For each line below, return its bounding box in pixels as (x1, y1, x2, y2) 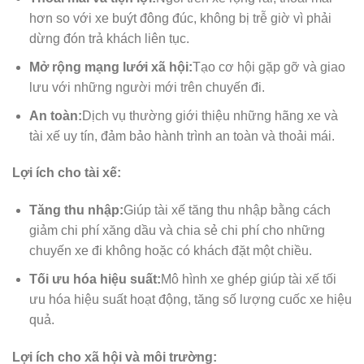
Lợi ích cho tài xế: (12, 166, 121, 180)
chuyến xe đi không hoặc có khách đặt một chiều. (28, 244, 315, 258)
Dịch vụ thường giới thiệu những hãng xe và (81, 108, 338, 123)
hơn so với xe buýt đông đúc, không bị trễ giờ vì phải (28, 11, 331, 26)
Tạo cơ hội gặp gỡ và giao (192, 59, 345, 74)
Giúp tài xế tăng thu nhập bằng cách (123, 203, 331, 218)
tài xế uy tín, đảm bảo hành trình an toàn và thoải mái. (28, 128, 338, 143)
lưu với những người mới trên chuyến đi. (28, 80, 268, 94)
